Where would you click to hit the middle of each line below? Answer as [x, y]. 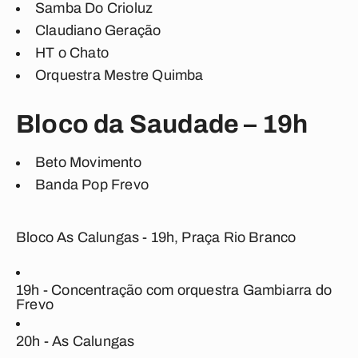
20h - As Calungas [76, 341]
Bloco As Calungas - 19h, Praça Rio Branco [156, 237]
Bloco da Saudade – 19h [162, 124]
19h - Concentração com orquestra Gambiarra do [174, 290]
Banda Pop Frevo [92, 185]
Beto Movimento [88, 162]
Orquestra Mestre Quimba [119, 75]
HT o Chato [72, 53]
